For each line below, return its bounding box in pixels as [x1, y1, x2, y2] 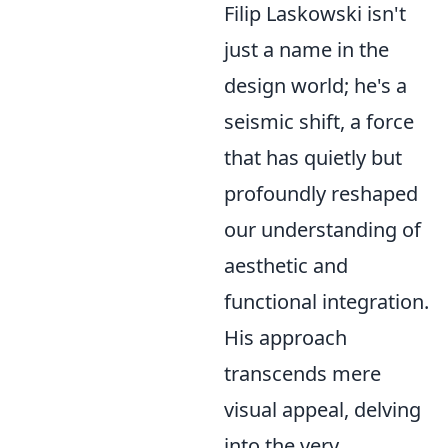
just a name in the [224, 36, 389, 63]
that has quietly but [224, 144, 402, 171]
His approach [224, 324, 347, 351]
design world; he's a [224, 72, 407, 99]
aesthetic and [224, 252, 348, 279]
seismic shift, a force [224, 108, 414, 135]
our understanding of [224, 216, 421, 243]
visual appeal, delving [224, 396, 421, 423]
